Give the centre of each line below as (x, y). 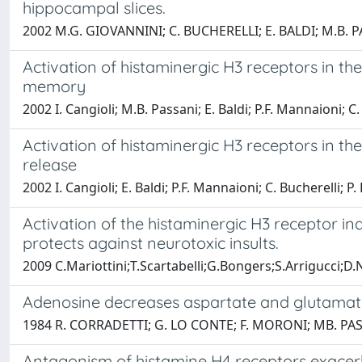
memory (54, 86)
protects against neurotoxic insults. (151, 243)
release (50, 164)
